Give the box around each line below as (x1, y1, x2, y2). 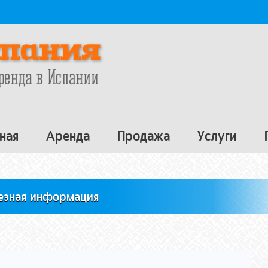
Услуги (197, 128, 237, 144)
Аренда (46, 128, 90, 144)
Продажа (117, 128, 170, 144)
